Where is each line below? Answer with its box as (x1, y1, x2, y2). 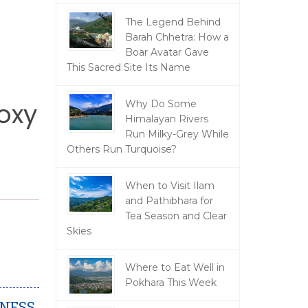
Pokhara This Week (124, 276, 217, 289)
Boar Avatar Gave (124, 46, 209, 58)
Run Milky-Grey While (124, 128, 229, 140)
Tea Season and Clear (124, 210, 227, 222)
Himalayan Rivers (124, 113, 208, 125)
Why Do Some (124, 98, 197, 110)
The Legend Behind (124, 16, 221, 28)
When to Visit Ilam (124, 179, 214, 192)
